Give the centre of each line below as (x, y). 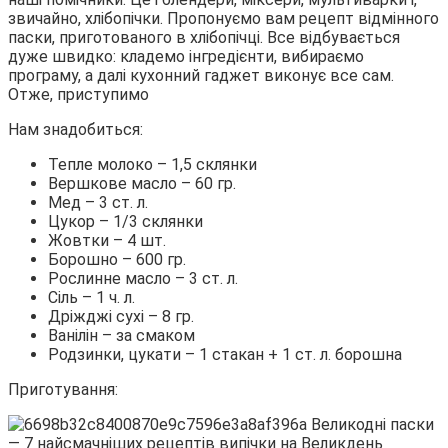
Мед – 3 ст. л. (98, 203)
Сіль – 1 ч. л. (91, 298)
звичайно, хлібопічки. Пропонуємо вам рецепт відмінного (223, 19)
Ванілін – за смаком (121, 336)
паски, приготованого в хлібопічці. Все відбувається (204, 38)
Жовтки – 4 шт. (107, 241)
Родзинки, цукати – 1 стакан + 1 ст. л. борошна (225, 355)
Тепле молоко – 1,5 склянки (152, 165)
